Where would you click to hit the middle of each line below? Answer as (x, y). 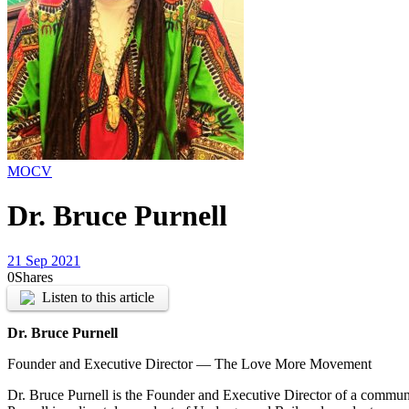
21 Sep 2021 (44, 260)
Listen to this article (99, 298)
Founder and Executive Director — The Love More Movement (189, 364)
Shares (34, 277)
